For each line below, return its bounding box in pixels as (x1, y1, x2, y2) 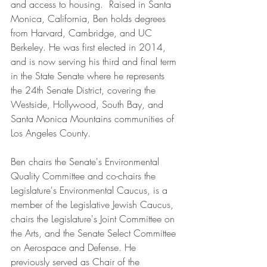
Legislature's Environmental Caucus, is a (11, 184, 170, 197)
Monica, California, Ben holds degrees (11, 12, 169, 26)
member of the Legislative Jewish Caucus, (11, 198, 176, 212)
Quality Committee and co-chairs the (11, 169, 159, 183)
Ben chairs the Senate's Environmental (11, 155, 162, 169)
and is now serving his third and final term (11, 55, 179, 69)
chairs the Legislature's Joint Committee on (11, 212, 178, 226)
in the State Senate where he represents (11, 69, 167, 83)
